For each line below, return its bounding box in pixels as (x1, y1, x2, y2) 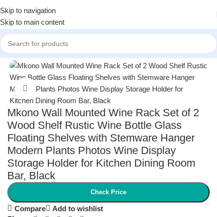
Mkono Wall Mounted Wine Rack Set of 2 (7, 107, 199, 119)
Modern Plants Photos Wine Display (7, 144, 176, 156)
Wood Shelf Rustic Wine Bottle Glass (7, 119, 182, 131)
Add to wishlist (52, 204, 103, 213)
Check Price (90, 188, 126, 196)
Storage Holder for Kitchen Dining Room (7, 157, 195, 169)
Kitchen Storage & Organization (87, 50, 195, 58)
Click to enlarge (36, 85, 88, 93)
